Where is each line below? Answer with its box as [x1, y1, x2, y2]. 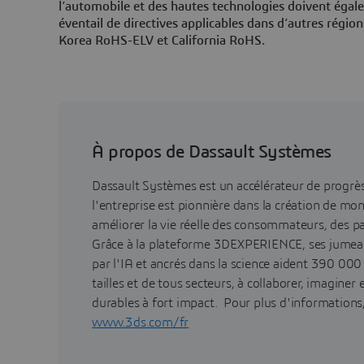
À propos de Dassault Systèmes [92, 142, 331, 161]
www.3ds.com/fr [92, 315, 189, 329]
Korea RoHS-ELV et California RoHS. [58, 33, 265, 47]
